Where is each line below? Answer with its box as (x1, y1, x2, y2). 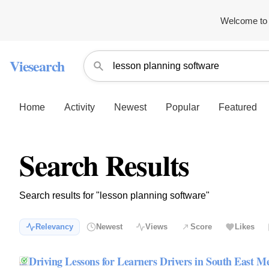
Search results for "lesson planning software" (19, 190, 210, 201)
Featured (219, 101, 257, 112)
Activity (64, 101, 95, 112)
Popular (166, 101, 199, 112)
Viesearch (10, 55, 65, 76)
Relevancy (35, 222, 73, 232)
